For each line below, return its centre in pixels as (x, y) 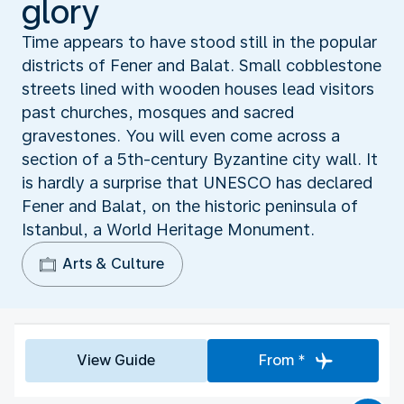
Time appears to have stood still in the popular (199, 41)
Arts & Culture (113, 263)
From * (282, 360)
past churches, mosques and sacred (158, 112)
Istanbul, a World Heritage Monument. (168, 229)
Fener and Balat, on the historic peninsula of (190, 206)
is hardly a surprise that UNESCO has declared (197, 182)
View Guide (116, 360)
